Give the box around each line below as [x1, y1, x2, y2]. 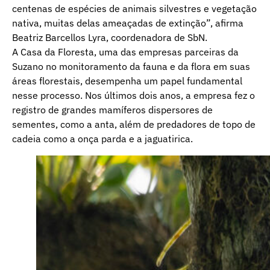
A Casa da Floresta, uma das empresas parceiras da [12, 45, 239, 58]
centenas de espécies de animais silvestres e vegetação [12, 2, 257, 14]
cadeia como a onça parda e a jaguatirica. [12, 132, 193, 145]
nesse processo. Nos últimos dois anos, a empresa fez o [12, 89, 255, 101]
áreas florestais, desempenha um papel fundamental [12, 74, 242, 87]
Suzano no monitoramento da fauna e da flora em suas [12, 60, 250, 72]
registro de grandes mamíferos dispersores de [12, 103, 213, 116]
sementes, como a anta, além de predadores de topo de [12, 118, 256, 130]
